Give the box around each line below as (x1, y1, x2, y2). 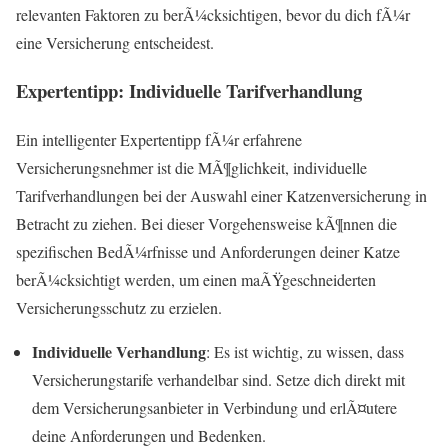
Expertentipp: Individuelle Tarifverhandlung (16, 77, 362, 105)
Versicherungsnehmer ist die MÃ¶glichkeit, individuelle (16, 157, 367, 179)
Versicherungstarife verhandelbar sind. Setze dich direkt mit (32, 369, 405, 391)
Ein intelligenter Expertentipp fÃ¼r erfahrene (16, 129, 302, 151)
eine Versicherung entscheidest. (16, 31, 214, 53)
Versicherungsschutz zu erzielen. (16, 297, 222, 319)
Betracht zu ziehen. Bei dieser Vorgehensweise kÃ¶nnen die (16, 213, 397, 235)
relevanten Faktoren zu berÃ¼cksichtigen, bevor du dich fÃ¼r (16, 3, 410, 25)
